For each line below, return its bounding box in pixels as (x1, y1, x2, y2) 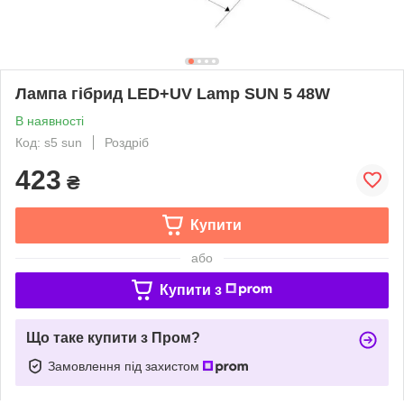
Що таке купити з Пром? (26, 329, 200, 345)
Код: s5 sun (15, 134, 82, 150)
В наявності (15, 113, 84, 128)
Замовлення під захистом (48, 358, 203, 373)
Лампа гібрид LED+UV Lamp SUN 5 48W (15, 84, 330, 103)
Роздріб (105, 134, 149, 150)
